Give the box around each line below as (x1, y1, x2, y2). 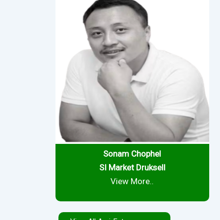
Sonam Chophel (103, 149, 162, 159)
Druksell (136, 163, 165, 173)
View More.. (110, 176, 154, 187)
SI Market (99, 163, 134, 173)
